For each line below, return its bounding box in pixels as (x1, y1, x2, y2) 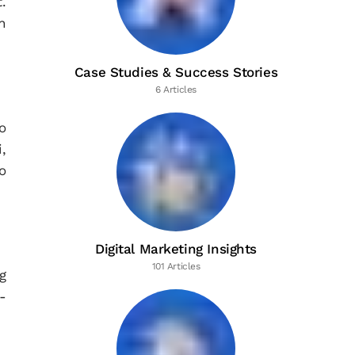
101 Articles (151, 261, 200, 272)
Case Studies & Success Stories (74, 64, 278, 80)
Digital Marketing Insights (94, 241, 258, 257)
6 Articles (155, 84, 197, 95)
